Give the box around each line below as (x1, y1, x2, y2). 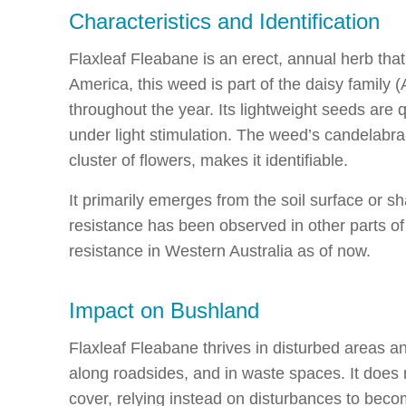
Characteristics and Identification (69, 8, 380, 34)
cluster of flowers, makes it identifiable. (69, 150, 348, 169)
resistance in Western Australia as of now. (69, 241, 371, 260)
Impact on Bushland (69, 297, 259, 323)
